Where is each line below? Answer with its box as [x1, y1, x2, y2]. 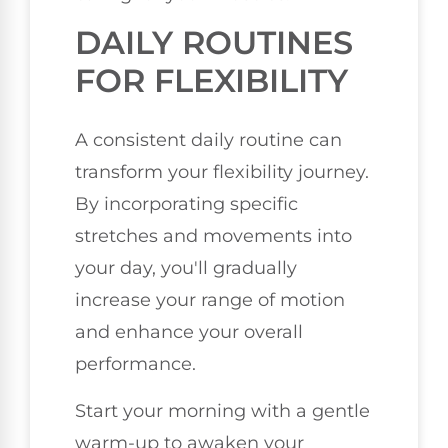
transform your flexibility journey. [75, 161, 369, 184]
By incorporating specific [75, 193, 298, 216]
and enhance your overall [75, 321, 303, 344]
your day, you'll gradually [75, 257, 297, 280]
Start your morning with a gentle [75, 399, 370, 422]
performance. [75, 353, 196, 376]
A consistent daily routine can [75, 129, 342, 152]
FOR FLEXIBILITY [75, 61, 348, 101]
